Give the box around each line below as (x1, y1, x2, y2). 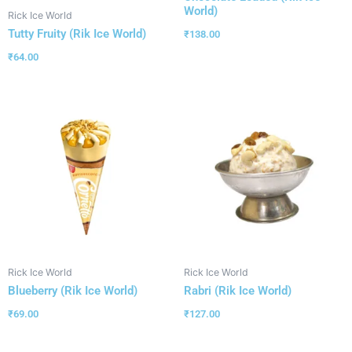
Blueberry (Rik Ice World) (8, 284, 137, 299)
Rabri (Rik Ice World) (184, 284, 291, 299)
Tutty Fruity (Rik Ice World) (8, 27, 146, 42)
